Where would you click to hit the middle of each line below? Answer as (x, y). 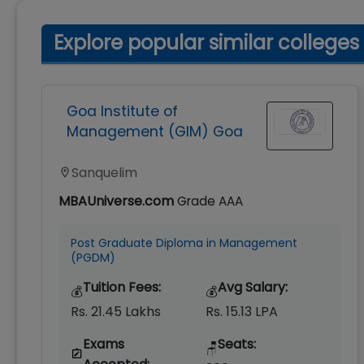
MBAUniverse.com (116, 201)
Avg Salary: (253, 287)
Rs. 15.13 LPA (242, 311)
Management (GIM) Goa (155, 132)
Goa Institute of (122, 111)
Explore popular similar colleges (206, 43)
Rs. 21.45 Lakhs (116, 311)
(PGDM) (93, 257)
